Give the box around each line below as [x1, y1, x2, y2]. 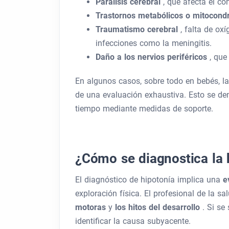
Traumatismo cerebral [96, 25, 180, 34]
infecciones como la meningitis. [96, 38, 212, 48]
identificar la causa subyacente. [75, 216, 191, 226]
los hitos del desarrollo [115, 202, 202, 212]
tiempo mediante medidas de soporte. [75, 104, 213, 113]
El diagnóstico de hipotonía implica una [75, 175, 223, 185]
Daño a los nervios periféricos [96, 52, 210, 62]
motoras [75, 202, 108, 212]
